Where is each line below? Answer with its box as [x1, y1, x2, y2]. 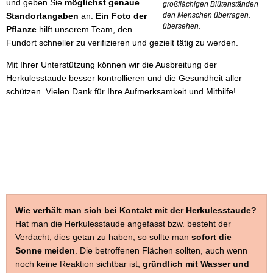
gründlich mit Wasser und [143, 258, 249, 269]
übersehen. [163, 21, 200, 30]
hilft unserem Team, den [37, 24, 132, 34]
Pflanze [6, 24, 37, 34]
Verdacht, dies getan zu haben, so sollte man [15, 232, 191, 242]
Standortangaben [6, 10, 79, 21]
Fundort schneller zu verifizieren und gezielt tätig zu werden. [6, 37, 238, 48]
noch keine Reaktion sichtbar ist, [15, 258, 143, 269]
